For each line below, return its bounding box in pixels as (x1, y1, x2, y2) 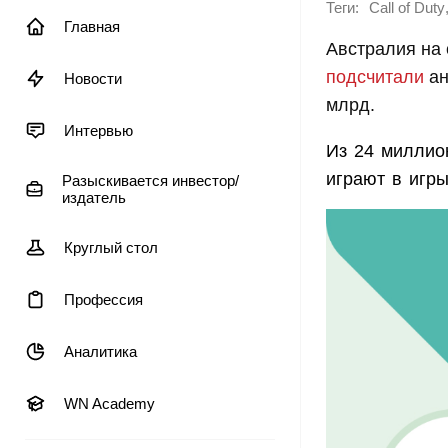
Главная (64, 18, 120, 35)
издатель (61, 189, 126, 206)
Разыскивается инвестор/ (61, 172, 239, 189)
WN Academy (64, 395, 155, 412)
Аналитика (64, 343, 137, 360)
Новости (64, 70, 122, 87)
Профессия (64, 291, 143, 308)
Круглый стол (64, 239, 158, 256)
